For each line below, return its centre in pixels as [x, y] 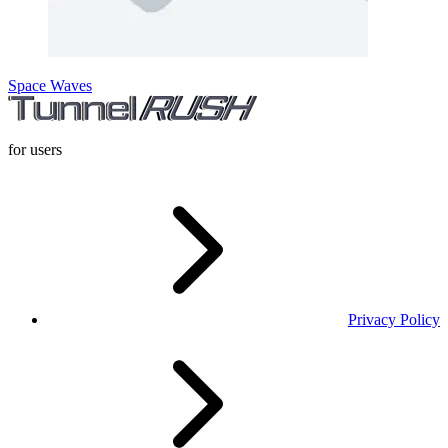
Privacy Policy [394, 319]
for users [35, 149]
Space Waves [50, 85]
